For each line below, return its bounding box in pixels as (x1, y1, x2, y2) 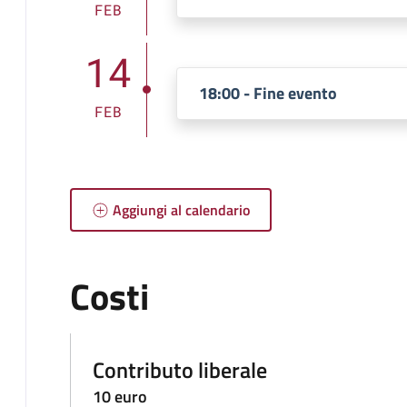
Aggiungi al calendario (113, 199, 251, 222)
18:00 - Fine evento (199, 81, 337, 106)
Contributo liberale (93, 353, 267, 387)
